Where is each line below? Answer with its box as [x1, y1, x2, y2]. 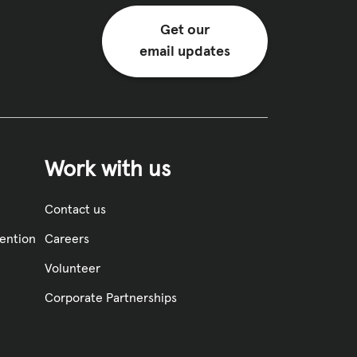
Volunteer [44, 262, 100, 276]
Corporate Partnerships [44, 292, 177, 305]
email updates [139, 44, 231, 59]
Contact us [44, 203, 106, 217]
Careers [44, 233, 89, 246]
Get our [159, 22, 210, 37]
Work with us [44, 158, 171, 181]
